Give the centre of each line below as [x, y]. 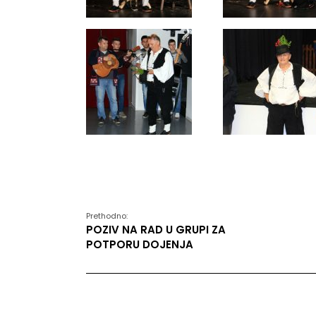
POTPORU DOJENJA [140, 244]
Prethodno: [107, 216]
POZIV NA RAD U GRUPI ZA [156, 230]
